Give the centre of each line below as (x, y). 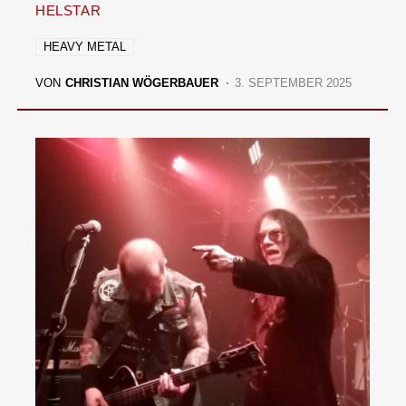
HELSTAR (68, 10)
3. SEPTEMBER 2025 (294, 83)
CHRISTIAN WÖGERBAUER (142, 83)
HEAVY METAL (85, 47)
